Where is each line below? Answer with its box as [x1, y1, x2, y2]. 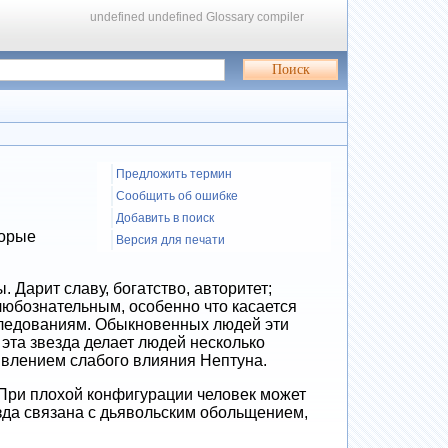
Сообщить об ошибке [116, 188, 239, 203]
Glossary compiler [202, 10, 304, 24]
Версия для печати [116, 232, 226, 247]
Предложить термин [116, 166, 233, 181]
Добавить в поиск [116, 210, 215, 225]
